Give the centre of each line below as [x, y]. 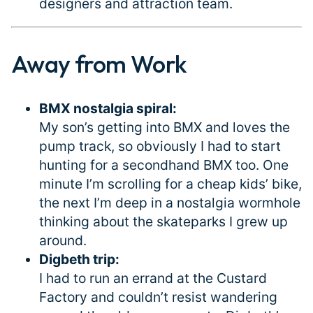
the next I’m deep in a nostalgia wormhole [170, 202]
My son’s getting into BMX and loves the [165, 127]
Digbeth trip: [79, 259]
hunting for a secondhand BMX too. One [164, 165]
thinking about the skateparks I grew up [163, 221]
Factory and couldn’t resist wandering [158, 297]
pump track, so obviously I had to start [160, 146]
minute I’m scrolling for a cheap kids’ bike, [170, 183]
